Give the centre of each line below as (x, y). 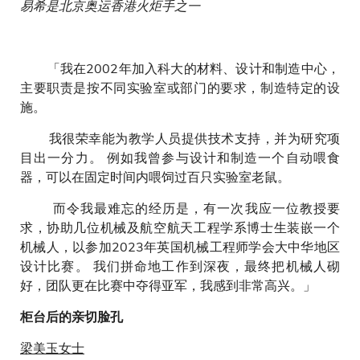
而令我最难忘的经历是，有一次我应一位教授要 (180, 208)
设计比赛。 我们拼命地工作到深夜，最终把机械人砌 (180, 266)
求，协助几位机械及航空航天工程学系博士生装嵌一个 (180, 227)
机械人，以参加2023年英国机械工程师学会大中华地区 (180, 247)
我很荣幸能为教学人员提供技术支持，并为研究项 (180, 138)
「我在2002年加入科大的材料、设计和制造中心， (180, 68)
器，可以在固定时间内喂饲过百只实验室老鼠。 (157, 177)
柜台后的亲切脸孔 (72, 317)
